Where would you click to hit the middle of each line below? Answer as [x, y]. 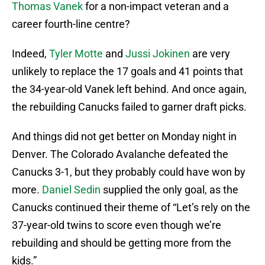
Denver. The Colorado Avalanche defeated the [120, 154]
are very [211, 54]
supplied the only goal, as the [169, 190]
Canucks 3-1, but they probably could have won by [129, 172]
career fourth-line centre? [71, 24]
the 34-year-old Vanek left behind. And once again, [129, 89]
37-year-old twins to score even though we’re [117, 225]
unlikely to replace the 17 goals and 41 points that [127, 72]
